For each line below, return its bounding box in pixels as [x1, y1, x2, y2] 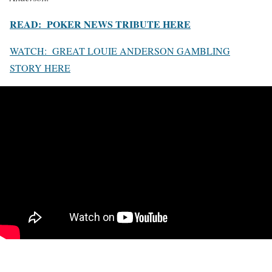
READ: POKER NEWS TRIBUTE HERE [10, 17, 191, 31]
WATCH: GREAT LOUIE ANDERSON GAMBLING [10, 44, 230, 57]
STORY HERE [10, 61, 70, 74]
